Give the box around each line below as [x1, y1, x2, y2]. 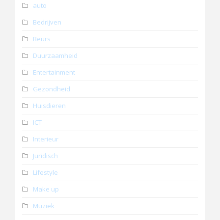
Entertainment [33, 68, 75, 77]
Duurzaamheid [33, 51, 78, 60]
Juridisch [33, 151, 58, 161]
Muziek [33, 201, 55, 211]
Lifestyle [33, 168, 58, 177]
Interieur [33, 135, 58, 144]
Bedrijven [33, 18, 61, 27]
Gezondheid [33, 84, 70, 94]
